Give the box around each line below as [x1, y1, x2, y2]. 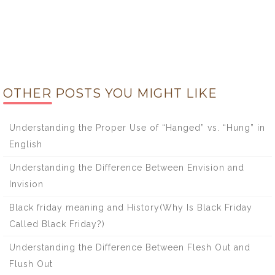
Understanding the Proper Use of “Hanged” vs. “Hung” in [9, 122, 265, 133]
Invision [9, 179, 44, 189]
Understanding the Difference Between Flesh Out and [9, 242, 250, 252]
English [9, 139, 42, 149]
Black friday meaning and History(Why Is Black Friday [9, 202, 252, 212]
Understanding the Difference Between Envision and [9, 162, 244, 172]
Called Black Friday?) [9, 219, 105, 229]
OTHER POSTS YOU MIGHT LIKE [3, 85, 217, 101]
